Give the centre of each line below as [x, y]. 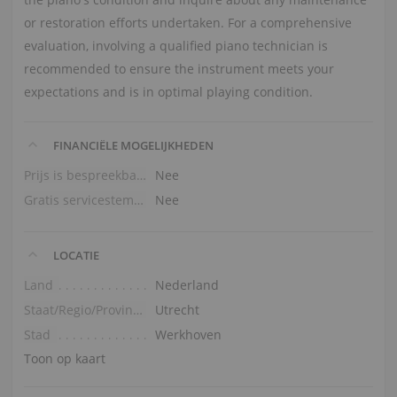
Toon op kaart [64, 358]
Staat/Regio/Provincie [137, 309]
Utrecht [177, 309]
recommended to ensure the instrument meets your [179, 68]
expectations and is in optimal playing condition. [168, 91]
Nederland [187, 284]
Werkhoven [188, 334]
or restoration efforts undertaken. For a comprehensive [187, 22]
